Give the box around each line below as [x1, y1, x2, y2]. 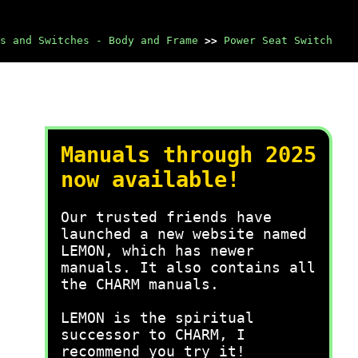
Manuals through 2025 [61, 142, 316, 167]
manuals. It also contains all [61, 259, 316, 276]
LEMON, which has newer [61, 242, 254, 259]
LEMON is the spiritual [61, 309, 254, 326]
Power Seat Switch [224, 34, 332, 46]
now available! [61, 167, 240, 192]
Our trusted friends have [61, 209, 272, 225]
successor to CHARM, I [61, 326, 245, 343]
